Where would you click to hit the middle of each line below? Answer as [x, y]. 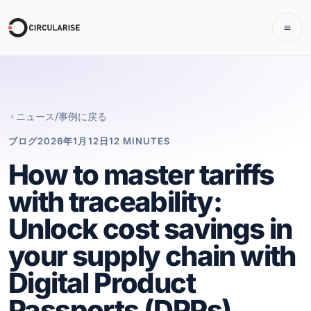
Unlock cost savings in [150, 229]
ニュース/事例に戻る [62, 116]
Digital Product [102, 283]
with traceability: [115, 202]
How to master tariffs [141, 175]
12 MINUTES [140, 141]
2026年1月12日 [73, 141]
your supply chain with [152, 256]
